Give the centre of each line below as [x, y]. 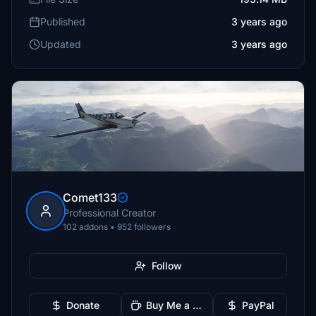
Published [63, 22]
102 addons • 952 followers [117, 227]
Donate [83, 305]
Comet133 [90, 197]
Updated [61, 44]
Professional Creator [109, 213]
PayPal [258, 305]
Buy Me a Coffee [197, 305]
